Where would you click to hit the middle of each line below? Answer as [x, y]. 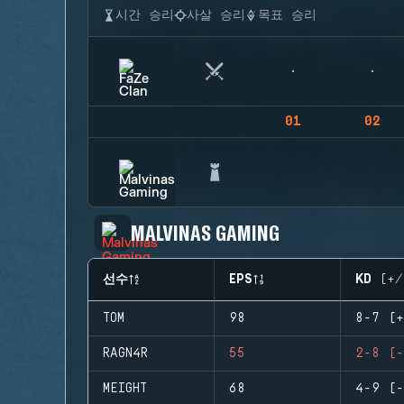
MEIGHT [125, 389]
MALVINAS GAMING [206, 232]
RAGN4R [125, 353]
